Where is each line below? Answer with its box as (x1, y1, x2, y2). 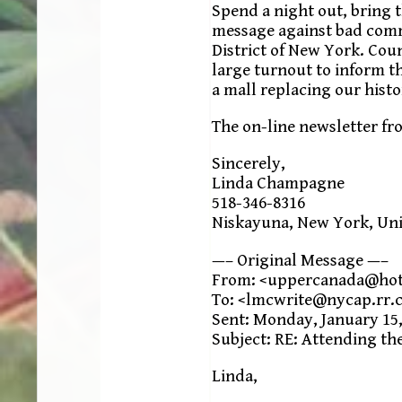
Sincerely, (211, 153, 285, 174)
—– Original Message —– (211, 249, 389, 270)
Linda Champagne (211, 173, 345, 194)
